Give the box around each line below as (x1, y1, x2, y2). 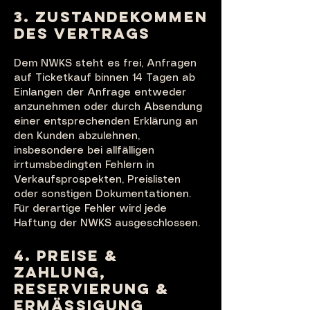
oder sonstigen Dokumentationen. (14, 190, 191, 199)
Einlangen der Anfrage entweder (14, 88, 186, 98)
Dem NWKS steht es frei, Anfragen (14, 59, 197, 69)
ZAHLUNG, (14, 263, 106, 282)
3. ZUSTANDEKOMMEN (14, 8, 208, 26)
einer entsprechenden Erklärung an (14, 117, 198, 127)
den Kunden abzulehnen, (14, 131, 140, 141)
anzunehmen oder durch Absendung (14, 102, 202, 112)
